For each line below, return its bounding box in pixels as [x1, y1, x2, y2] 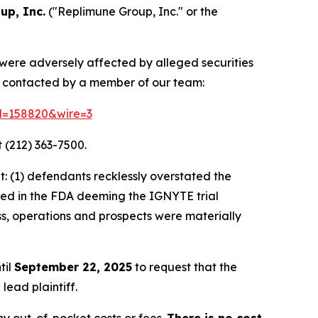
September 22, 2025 [14, 260, 132, 274]
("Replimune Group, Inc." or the [45, 4, 218, 18]
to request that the [132, 260, 237, 274]
